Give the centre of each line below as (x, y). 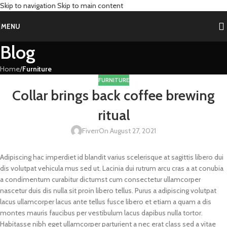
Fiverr (90, 131)
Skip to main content (90, 6)
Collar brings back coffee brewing (113, 96)
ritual (113, 115)
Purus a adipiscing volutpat (176, 191)
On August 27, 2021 (127, 131)
